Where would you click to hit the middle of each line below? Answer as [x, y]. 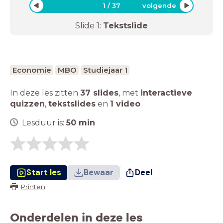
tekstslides [72, 104]
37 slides [99, 93]
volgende [159, 5]
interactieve [166, 93]
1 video [125, 104]
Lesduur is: [44, 122]
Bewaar [98, 172]
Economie [32, 70]
